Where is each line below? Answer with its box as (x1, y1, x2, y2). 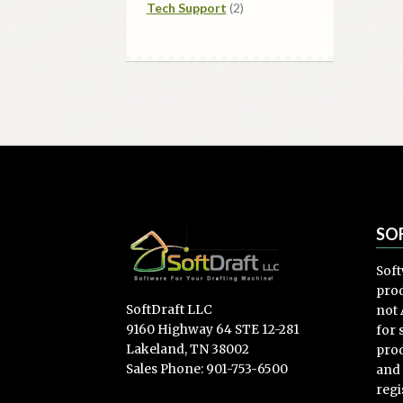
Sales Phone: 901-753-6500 (126, 361, 289, 377)
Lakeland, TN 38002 (126, 341, 250, 357)
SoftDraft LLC (126, 301, 213, 318)
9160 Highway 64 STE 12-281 (126, 321, 300, 337)
